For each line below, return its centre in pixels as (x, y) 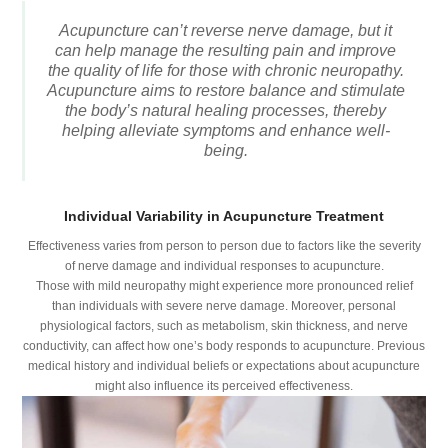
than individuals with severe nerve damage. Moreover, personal (224, 306)
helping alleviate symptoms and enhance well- (225, 131)
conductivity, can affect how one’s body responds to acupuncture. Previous (224, 346)
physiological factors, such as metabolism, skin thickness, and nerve (224, 326)
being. (225, 151)
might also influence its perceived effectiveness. (224, 386)
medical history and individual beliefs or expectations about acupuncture (224, 366)
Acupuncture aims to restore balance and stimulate (225, 91)
